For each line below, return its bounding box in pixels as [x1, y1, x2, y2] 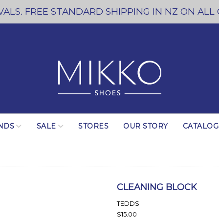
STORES [78, 122, 109, 131]
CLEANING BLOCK [117, 182, 197, 193]
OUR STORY [123, 122, 168, 131]
